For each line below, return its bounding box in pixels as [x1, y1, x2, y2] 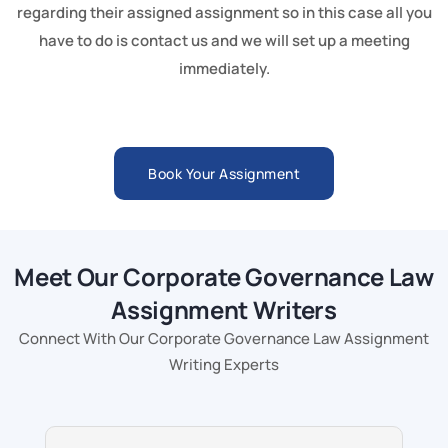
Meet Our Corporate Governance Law [14, 259, 434, 293]
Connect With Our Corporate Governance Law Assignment [19, 327, 429, 349]
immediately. [178, 57, 270, 79]
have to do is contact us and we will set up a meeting [38, 29, 410, 51]
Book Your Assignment [148, 163, 300, 183]
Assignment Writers [111, 292, 337, 326]
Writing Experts [169, 353, 279, 375]
